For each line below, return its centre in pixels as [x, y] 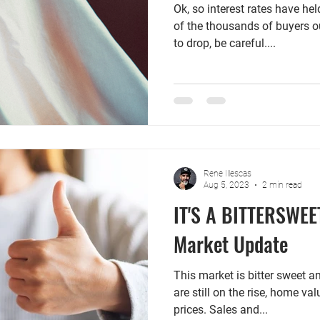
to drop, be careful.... [225, 43]
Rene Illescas [227, 173]
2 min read [282, 185]
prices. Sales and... [221, 309]
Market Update [231, 244]
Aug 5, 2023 [226, 185]
